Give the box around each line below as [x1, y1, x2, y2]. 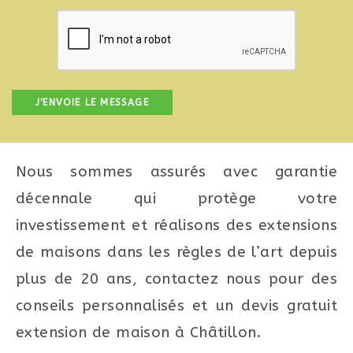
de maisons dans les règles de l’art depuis [16, 243, 337, 261]
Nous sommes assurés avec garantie [16, 162, 337, 180]
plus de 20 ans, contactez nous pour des [16, 269, 337, 288]
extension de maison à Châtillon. [16, 323, 262, 341]
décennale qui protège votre [16, 189, 337, 207]
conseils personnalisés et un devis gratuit [16, 296, 337, 314]
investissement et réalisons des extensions [16, 216, 337, 234]
